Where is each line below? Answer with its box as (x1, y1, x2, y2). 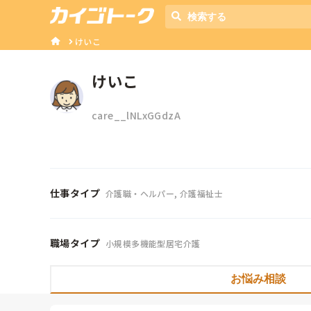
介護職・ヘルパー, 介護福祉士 (106, 187, 223, 199)
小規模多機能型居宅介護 (106, 237, 201, 249)
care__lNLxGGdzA (92, 108, 180, 123)
